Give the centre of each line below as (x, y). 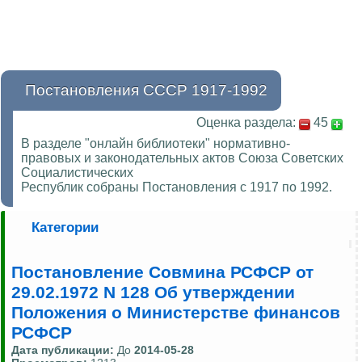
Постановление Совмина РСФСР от (162, 273)
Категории (65, 228)
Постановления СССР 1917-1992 (146, 90)
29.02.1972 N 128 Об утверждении (153, 293)
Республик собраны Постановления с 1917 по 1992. (177, 187)
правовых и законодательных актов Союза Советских (182, 158)
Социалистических (77, 173)
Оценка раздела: (246, 123)
